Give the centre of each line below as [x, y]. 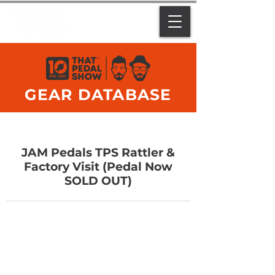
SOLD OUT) [98, 181]
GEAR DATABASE [98, 95]
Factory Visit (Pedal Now [98, 167]
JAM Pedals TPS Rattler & [98, 153]
